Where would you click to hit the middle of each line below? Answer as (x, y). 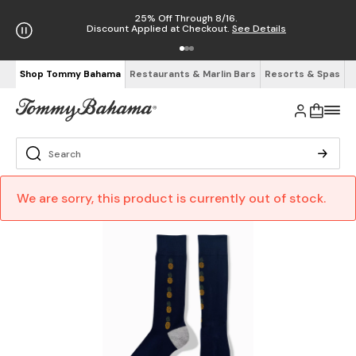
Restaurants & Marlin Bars (193, 74)
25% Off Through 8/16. (186, 18)
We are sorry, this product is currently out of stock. (171, 198)
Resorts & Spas (302, 74)
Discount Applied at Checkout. (159, 29)
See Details (259, 29)
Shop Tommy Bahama (70, 74)
